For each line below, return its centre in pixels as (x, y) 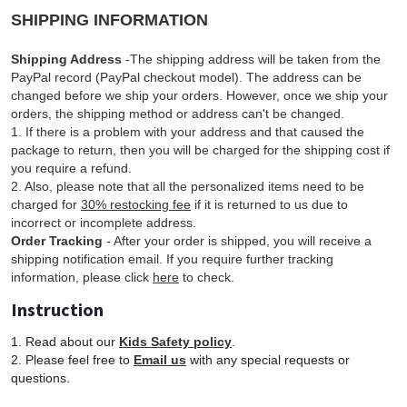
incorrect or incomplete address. (104, 222)
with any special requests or (268, 359)
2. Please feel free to (72, 359)
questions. (40, 377)
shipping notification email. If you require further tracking (172, 258)
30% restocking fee (136, 204)
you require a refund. (71, 168)
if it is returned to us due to (269, 204)
